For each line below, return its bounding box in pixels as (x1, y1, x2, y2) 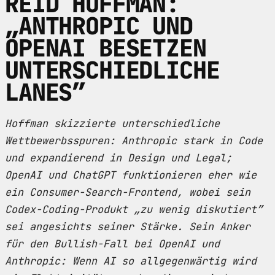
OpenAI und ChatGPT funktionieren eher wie (5, 168, 257, 182)
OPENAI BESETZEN (5, 32, 206, 64)
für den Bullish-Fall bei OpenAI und (5, 236, 220, 250)
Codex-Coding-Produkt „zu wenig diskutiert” (5, 202, 263, 216)
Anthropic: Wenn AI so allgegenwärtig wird (5, 254, 257, 268)
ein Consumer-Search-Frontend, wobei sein (5, 185, 250, 199)
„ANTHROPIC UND (5, 10, 193, 42)
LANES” (5, 76, 86, 108)
